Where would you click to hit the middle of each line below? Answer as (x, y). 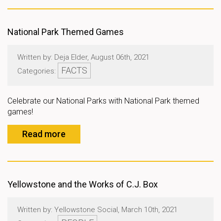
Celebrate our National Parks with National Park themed (103, 101)
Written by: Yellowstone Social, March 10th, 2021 (97, 210)
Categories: (37, 71)
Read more (44, 134)
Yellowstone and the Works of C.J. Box (83, 184)
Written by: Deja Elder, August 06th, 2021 (83, 57)
